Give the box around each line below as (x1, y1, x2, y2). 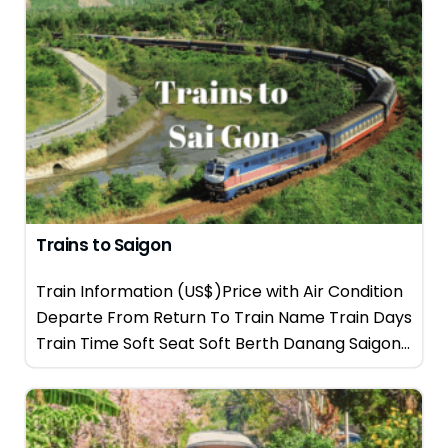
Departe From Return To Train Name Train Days (36, 306, 412, 329)
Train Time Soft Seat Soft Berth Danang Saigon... (36, 332, 410, 355)
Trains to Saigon (36, 233, 172, 257)
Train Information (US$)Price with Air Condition (36, 280, 403, 303)
